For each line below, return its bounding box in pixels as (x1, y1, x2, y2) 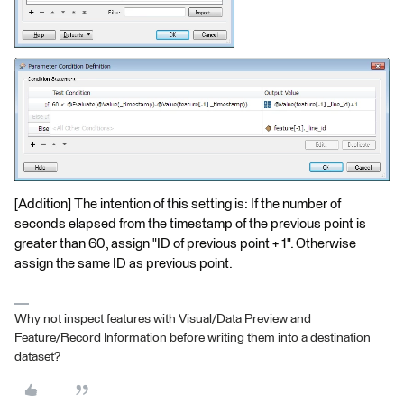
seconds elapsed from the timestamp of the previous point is (14, 216, 366, 231)
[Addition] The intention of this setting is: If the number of (14, 197, 341, 211)
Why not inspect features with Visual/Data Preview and (14, 312, 311, 326)
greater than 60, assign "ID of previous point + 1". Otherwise (14, 236, 356, 251)
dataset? (14, 350, 60, 363)
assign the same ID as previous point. (14, 256, 233, 271)
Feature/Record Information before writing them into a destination (14, 331, 371, 344)
